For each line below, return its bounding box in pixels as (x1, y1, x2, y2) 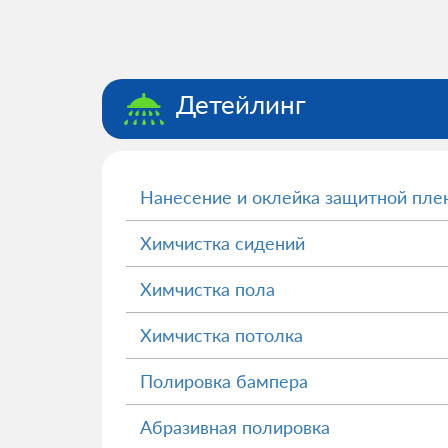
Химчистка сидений (140, 232, 305, 254)
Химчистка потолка (140, 324, 303, 346)
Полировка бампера (140, 370, 308, 392)
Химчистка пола (140, 278, 275, 300)
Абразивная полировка (140, 416, 330, 438)
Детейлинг (176, 87, 306, 120)
